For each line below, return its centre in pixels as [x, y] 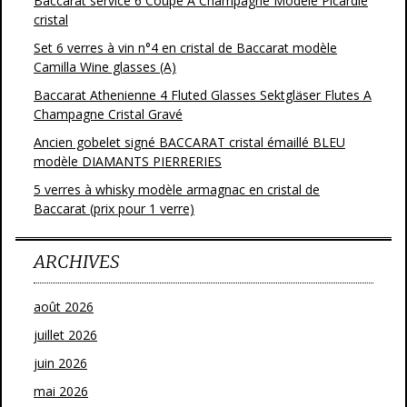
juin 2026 [60, 363]
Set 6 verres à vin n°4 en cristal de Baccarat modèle [185, 48]
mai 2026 [61, 391]
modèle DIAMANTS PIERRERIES [128, 161]
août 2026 [64, 307]
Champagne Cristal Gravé [108, 114]
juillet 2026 [65, 335]
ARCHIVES [76, 261]
